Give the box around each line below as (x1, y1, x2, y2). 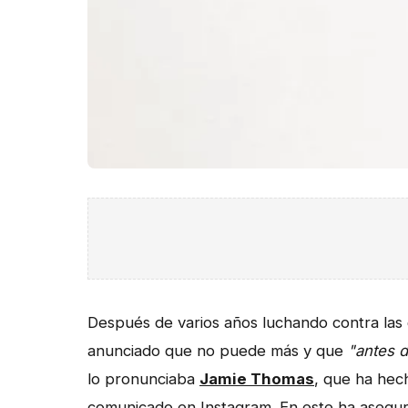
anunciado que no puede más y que (87, 342, 348, 361)
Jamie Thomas (199, 370, 314, 389)
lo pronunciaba (87, 370, 199, 389)
